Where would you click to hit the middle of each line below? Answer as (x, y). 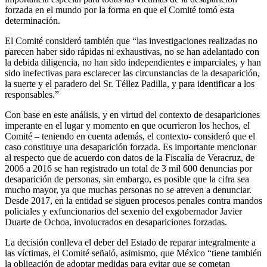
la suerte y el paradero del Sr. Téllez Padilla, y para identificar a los (130, 84)
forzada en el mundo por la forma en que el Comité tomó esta (119, 10)
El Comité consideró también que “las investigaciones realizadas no (131, 41)
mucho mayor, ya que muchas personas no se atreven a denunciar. (128, 190)
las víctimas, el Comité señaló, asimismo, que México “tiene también (133, 253)
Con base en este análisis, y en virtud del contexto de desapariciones (132, 115)
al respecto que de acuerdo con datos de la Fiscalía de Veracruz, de (130, 158)
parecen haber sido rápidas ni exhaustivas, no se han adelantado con (132, 52)
